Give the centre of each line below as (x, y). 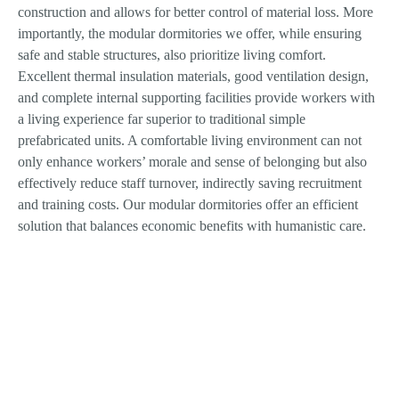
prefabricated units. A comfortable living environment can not (190, 141)
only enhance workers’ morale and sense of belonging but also (192, 162)
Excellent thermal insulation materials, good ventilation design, (193, 77)
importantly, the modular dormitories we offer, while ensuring (190, 34)
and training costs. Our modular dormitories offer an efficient (188, 205)
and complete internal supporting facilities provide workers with (196, 98)
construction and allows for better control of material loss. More (195, 12)
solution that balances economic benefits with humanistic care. (192, 226)
